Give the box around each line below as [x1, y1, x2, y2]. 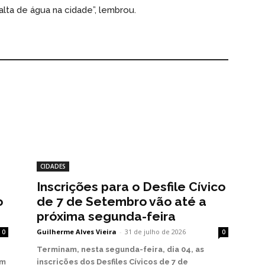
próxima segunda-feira [37, 209, 176, 224]
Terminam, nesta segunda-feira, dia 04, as [37, 245, 204, 254]
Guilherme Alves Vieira [37, 227, 117, 237]
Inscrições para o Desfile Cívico [37, 179, 225, 195]
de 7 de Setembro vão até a [37, 194, 206, 209]
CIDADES [40, 162, 66, 171]
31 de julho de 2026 [125, 227, 186, 237]
